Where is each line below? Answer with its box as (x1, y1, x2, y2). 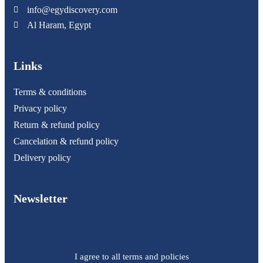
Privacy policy (14, 103, 67, 113)
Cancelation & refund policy (14, 136, 119, 146)
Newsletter (14, 191, 68, 205)
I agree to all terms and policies (74, 251, 189, 261)
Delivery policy (14, 152, 71, 163)
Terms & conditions (14, 86, 86, 97)
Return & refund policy (14, 119, 100, 130)
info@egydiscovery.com (26, 4, 117, 15)
